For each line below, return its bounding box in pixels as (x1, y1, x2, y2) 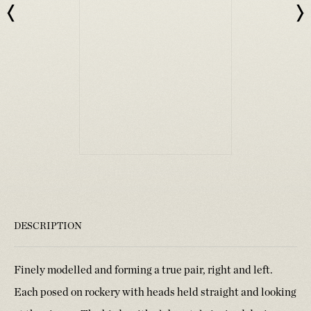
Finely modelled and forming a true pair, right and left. (14, 264, 273, 276)
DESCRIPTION (14, 221, 82, 232)
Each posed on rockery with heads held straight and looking (14, 287, 296, 299)
